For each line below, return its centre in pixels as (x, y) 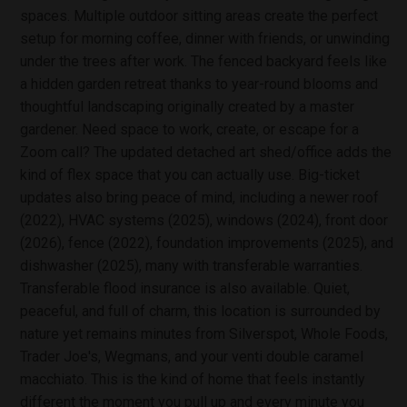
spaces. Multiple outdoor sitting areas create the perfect (199, 15)
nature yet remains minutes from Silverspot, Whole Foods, (204, 333)
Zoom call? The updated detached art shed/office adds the (206, 152)
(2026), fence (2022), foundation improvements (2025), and (207, 243)
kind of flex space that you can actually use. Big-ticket (190, 174)
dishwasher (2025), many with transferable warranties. (191, 265)
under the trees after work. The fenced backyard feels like (203, 61)
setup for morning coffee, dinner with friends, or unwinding (205, 38)
